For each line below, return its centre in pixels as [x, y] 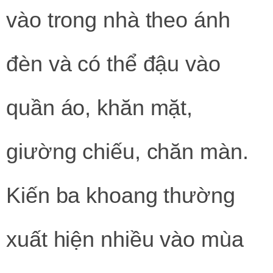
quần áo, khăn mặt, [100, 107]
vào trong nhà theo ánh [118, 19]
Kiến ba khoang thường [121, 195]
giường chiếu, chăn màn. [127, 151]
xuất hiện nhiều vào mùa [125, 239]
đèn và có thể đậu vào [113, 63]
